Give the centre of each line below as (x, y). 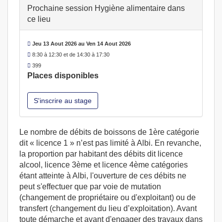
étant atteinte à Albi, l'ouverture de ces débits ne (103, 176)
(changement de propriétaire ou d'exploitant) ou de (108, 197)
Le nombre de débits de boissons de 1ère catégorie (109, 132)
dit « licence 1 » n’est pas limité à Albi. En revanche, (110, 143)
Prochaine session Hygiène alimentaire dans (106, 8)
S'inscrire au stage (63, 101)
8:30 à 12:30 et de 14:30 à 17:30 (70, 55)
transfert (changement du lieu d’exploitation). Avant (108, 208)
